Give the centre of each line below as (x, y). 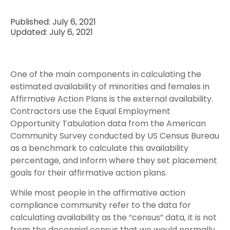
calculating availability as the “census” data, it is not (113, 217)
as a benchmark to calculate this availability (99, 148)
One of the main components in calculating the (106, 74)
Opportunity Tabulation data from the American (108, 123)
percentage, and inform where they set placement (114, 160)
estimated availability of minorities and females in (110, 87)
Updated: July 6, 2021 (52, 32)
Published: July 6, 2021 (53, 22)
